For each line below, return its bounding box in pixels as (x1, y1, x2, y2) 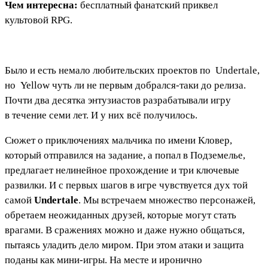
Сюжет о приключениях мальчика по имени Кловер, (5, 134, 232, 146)
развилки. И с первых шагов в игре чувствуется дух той (5, 179, 248, 191)
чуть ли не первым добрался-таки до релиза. (50, 79, 246, 91)
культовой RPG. (5, 14, 72, 26)
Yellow (20, 79, 50, 91)
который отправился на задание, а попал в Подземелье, (5, 149, 245, 161)
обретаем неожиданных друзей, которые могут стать (5, 209, 236, 221)
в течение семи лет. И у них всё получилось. (5, 109, 197, 121)
